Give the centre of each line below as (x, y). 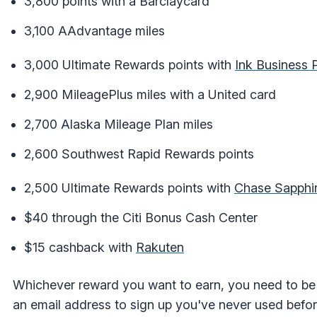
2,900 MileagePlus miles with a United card (150, 94)
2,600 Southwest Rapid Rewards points (139, 154)
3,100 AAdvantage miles (94, 30)
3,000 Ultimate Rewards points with (129, 64)
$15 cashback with (80, 247)
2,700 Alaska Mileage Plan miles (119, 124)
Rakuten (160, 247)
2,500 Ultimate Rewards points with (129, 188)
